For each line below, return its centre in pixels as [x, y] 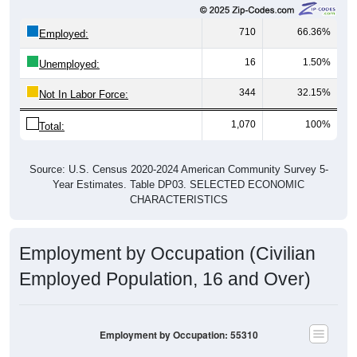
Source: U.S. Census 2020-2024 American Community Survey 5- [178, 169]
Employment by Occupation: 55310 [178, 335]
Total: [52, 126]
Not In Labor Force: [84, 94]
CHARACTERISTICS [178, 199]
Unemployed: [69, 64]
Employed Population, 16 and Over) [165, 279]
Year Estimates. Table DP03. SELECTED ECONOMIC [178, 184]
